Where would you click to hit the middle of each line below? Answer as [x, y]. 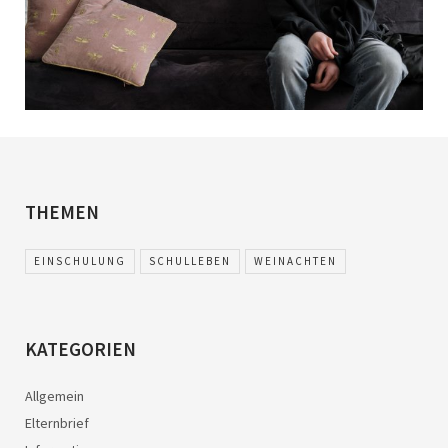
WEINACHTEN [295, 260]
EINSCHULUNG [80, 260]
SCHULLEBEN [190, 260]
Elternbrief [57, 422]
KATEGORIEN [80, 348]
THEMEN [62, 211]
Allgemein [54, 395]
